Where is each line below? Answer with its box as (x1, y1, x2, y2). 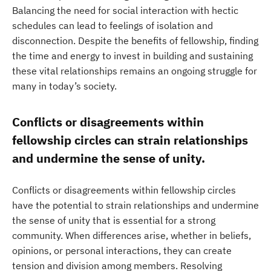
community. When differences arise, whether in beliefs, (12, 229, 251, 241)
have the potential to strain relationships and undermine (12, 199, 259, 211)
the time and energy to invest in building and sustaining (12, 50, 253, 62)
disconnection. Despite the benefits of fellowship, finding (12, 34, 258, 47)
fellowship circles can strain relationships (12, 132, 248, 148)
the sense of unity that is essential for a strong (12, 214, 215, 226)
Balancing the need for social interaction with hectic (12, 4, 238, 16)
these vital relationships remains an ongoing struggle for (12, 65, 257, 77)
